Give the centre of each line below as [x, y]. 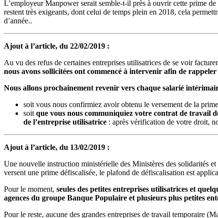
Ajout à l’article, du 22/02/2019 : [57, 46]
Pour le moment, [30, 189]
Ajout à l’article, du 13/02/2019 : [57, 147]
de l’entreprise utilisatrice [65, 122]
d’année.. [18, 20]
